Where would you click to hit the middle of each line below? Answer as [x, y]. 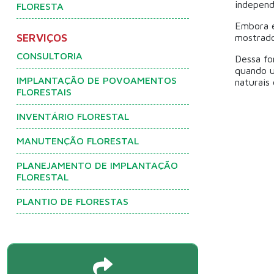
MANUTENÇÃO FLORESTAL [78, 141]
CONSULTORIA [50, 56]
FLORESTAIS [44, 92]
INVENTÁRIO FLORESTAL [73, 116]
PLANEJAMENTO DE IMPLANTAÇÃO [97, 165]
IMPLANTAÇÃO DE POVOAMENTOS [97, 80]
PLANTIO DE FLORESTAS [72, 201]
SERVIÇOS [42, 38]
